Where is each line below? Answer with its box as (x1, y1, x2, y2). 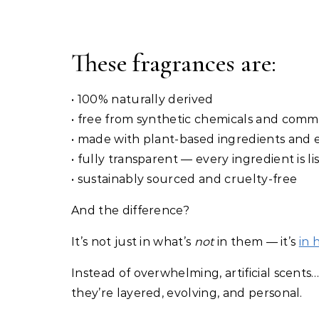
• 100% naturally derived (71, 92, 214, 106)
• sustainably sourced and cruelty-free (71, 172, 298, 186)
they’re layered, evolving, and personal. (71, 286, 303, 300)
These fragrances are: (71, 47, 276, 78)
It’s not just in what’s (71, 234, 194, 249)
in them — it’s (214, 234, 299, 249)
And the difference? (71, 203, 190, 217)
